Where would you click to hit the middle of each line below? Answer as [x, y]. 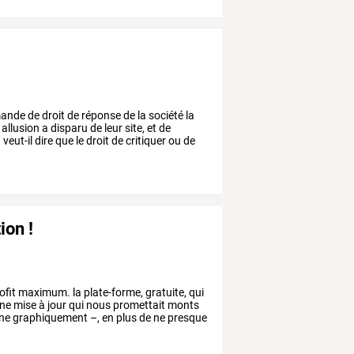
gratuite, [165, 293]
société [165, 116]
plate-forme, [113, 293]
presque [186, 318]
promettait [138, 305]
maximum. [43, 293]
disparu [68, 128]
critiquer [145, 141]
